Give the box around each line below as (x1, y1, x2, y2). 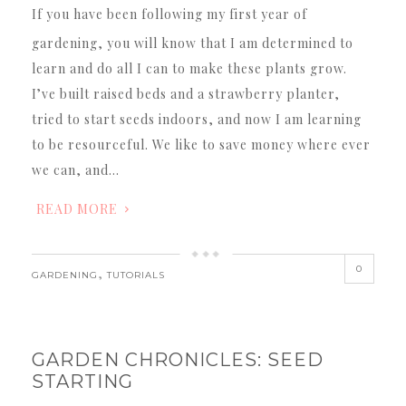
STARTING (32, 370, 133, 392)
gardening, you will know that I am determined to (32, 34, 353, 52)
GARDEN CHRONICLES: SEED (32, 348, 324, 371)
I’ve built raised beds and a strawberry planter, (32, 84, 340, 102)
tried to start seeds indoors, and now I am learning (32, 110, 362, 128)
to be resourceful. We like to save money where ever (32, 135, 371, 153)
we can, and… (32, 160, 120, 179)
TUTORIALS (107, 268, 165, 281)
